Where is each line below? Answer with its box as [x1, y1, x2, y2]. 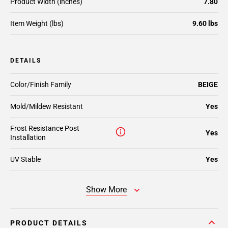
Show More [86, 185, 127, 194]
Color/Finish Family [10, 80, 71, 89]
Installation [10, 133, 46, 141]
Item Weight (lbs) [10, 19, 64, 27]
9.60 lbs [192, 19, 218, 27]
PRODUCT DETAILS [10, 219, 88, 227]
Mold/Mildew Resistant [10, 102, 83, 110]
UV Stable [10, 155, 41, 163]
